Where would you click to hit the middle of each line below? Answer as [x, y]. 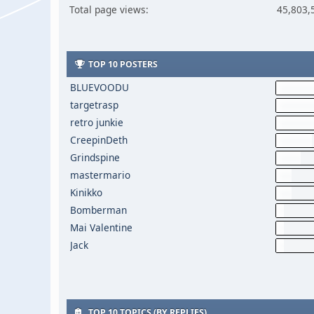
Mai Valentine [101, 227]
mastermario [100, 175]
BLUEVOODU [99, 87]
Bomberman [98, 210]
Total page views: [109, 9]
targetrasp [94, 105]
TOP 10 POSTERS [122, 64]
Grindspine [95, 157]
